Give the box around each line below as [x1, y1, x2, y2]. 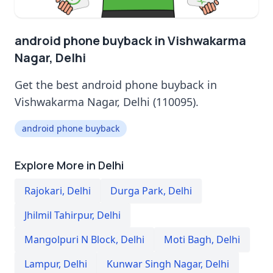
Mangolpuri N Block [24, 232, 116, 246]
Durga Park [110, 183, 163, 197]
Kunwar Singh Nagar [107, 257, 200, 271]
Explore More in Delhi [15, 157, 124, 172]
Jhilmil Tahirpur [24, 208, 92, 222]
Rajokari [24, 183, 62, 197]
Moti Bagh [164, 232, 211, 246]
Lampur [24, 257, 58, 271]
